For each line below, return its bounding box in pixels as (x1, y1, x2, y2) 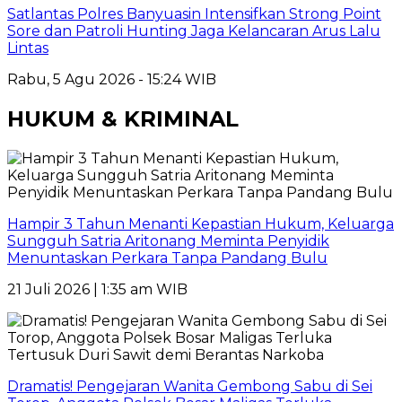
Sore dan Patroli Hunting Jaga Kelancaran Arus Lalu (7, 22, 380, 39)
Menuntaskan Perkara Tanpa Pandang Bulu (7, 249, 328, 267)
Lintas (7, 39, 48, 57)
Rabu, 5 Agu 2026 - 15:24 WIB (7, 70, 216, 88)
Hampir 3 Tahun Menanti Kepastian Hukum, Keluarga (7, 214, 394, 232)
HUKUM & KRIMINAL (7, 105, 239, 132)
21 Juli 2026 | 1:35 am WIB (7, 280, 188, 298)
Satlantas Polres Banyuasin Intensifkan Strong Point (7, 4, 381, 22)
